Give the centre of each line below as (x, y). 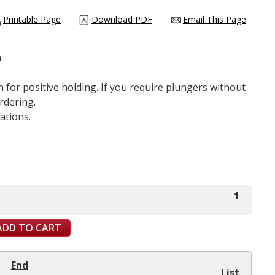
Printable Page (32, 19)
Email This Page (215, 19)
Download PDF (122, 19)
